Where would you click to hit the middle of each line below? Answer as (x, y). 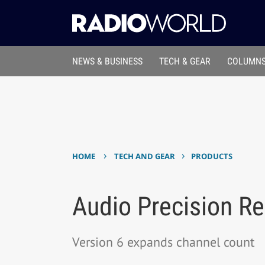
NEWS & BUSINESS (107, 62)
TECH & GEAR (185, 62)
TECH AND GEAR (145, 156)
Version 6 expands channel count (163, 242)
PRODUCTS (212, 156)
